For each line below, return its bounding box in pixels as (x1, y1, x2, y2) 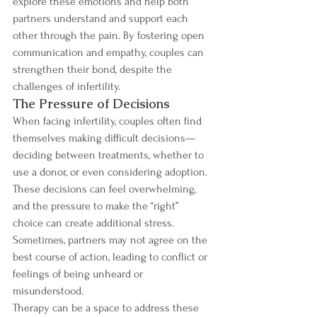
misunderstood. (13, 284, 83, 297)
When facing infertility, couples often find (13, 114, 204, 127)
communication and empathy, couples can (13, 45, 207, 59)
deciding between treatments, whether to (13, 148, 207, 161)
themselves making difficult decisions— (13, 131, 195, 144)
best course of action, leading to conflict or (13, 250, 210, 263)
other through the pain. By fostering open (13, 28, 207, 42)
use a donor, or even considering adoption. (13, 165, 210, 178)
